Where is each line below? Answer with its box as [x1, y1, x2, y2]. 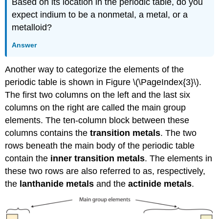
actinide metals [128, 178, 192, 189]
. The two [160, 128, 197, 138]
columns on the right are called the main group [5, 102, 186, 112]
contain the [5, 153, 51, 163]
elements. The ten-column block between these [5, 115, 190, 125]
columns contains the [5, 128, 90, 138]
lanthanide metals [20, 178, 94, 189]
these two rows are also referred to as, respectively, [5, 166, 206, 176]
